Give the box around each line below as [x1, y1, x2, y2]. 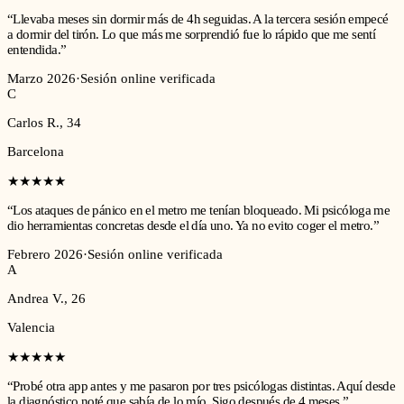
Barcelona [7, 144, 64, 160]
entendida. [7, 42, 60, 58]
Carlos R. [7, 115, 60, 131]
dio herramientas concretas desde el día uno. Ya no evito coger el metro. [7, 218, 373, 234]
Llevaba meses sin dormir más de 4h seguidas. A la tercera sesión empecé [13, 12, 389, 27]
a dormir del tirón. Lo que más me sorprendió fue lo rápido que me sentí [7, 27, 376, 42]
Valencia [7, 320, 55, 335]
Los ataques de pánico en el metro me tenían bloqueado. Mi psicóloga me [13, 203, 390, 218]
